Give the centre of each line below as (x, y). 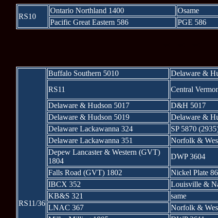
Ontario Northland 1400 (87, 10)
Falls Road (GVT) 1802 (85, 173)
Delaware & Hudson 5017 (89, 105)
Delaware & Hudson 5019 (89, 117)
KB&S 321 (65, 196)
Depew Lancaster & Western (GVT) (104, 152)
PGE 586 (192, 22)
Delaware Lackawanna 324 (90, 129)
